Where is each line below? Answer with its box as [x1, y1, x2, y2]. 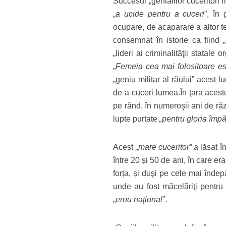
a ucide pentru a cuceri [116, 10, 205, 18]
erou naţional [116, 195, 163, 204]
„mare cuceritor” [135, 143, 194, 151]
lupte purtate [113, 115, 160, 123]
